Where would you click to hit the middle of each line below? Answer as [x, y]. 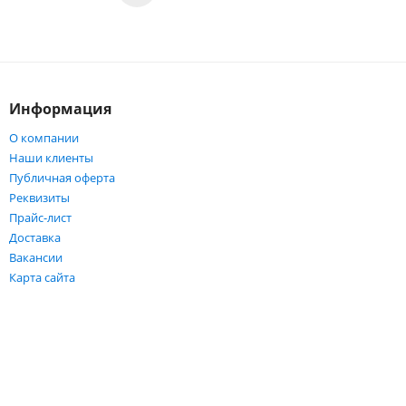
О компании [43, 138]
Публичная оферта [62, 178]
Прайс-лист [40, 217]
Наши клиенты [51, 158]
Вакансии [35, 257]
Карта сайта [42, 277]
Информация [60, 109]
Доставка [34, 237]
